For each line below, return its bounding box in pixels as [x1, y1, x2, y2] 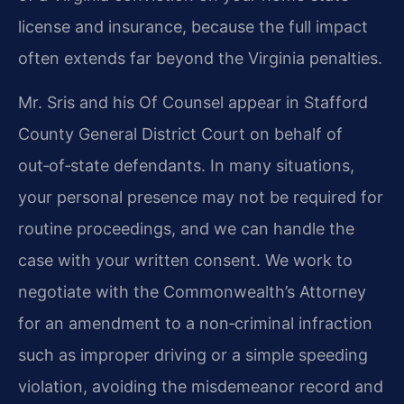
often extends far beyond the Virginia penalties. [18, 48, 382, 68]
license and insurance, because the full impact [18, 16, 368, 36]
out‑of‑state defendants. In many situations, [18, 156, 354, 176]
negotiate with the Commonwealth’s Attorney [18, 282, 366, 302]
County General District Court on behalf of [18, 124, 343, 144]
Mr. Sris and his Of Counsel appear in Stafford [18, 93, 368, 113]
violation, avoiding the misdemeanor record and [18, 377, 383, 397]
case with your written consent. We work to [18, 251, 353, 271]
